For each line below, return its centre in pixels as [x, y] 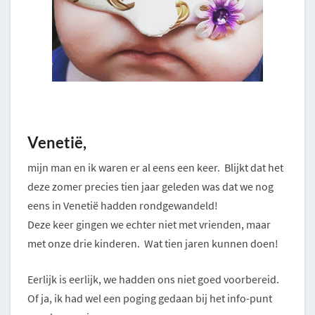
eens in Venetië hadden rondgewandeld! [123, 205]
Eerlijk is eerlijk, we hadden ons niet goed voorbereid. [153, 279]
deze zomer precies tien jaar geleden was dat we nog [150, 186]
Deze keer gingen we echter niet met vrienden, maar [149, 224]
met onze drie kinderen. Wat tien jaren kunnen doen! [153, 243]
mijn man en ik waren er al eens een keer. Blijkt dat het [155, 167]
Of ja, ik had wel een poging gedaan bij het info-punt [150, 298]
